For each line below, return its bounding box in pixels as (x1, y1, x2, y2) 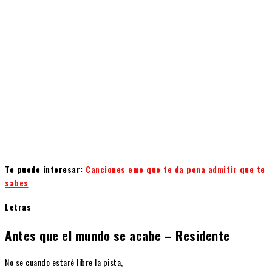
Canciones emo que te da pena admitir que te (86, 162, 265, 175)
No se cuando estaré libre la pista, (5, 256, 123, 269)
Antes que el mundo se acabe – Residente (5, 225, 230, 245)
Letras (5, 200, 31, 214)
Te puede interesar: (5, 162, 86, 175)
